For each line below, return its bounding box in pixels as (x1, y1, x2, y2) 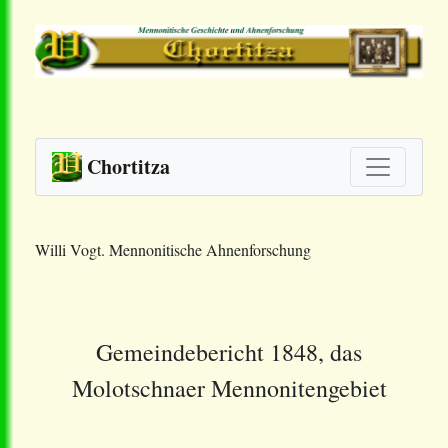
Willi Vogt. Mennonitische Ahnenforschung (35, 239, 311, 261)
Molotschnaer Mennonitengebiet (71, 372, 387, 405)
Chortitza (87, 152, 170, 182)
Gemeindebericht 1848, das (96, 336, 362, 369)
